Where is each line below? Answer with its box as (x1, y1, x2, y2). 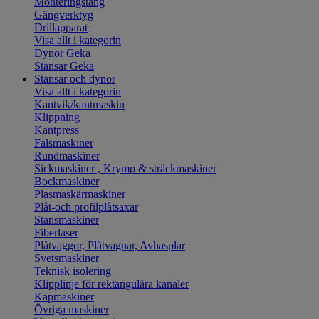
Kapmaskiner (34, 291, 94, 303)
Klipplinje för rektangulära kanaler (34, 278, 189, 290)
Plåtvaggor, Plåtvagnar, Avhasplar (34, 239, 185, 251)
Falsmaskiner (34, 137, 93, 149)
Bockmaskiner (34, 175, 99, 187)
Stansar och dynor (34, 73, 115, 85)
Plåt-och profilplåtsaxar (34, 201, 138, 213)
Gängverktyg (34, 9, 93, 21)
